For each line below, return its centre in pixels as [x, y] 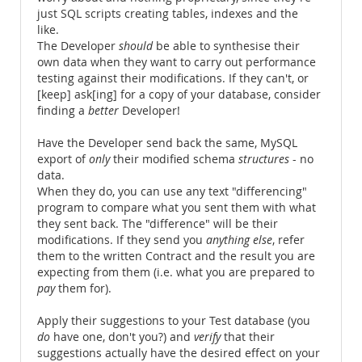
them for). [83, 288]
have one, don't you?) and [122, 337]
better [103, 111]
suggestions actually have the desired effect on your [179, 353]
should [136, 46]
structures [264, 159]
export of [63, 159]
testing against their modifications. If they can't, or [173, 78]
